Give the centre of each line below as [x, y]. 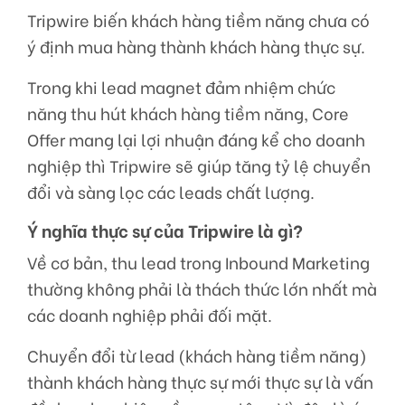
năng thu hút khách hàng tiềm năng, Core [188, 113]
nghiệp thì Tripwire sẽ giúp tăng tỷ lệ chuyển [199, 166]
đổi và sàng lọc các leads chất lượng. [171, 192]
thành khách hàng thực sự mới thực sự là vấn [200, 382]
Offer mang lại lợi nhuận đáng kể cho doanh [196, 140]
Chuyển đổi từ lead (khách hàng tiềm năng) [197, 356]
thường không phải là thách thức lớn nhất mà [202, 289]
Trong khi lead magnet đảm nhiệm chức [181, 87]
